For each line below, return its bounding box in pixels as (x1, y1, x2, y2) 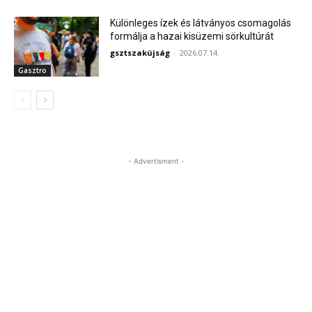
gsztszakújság (110, 47, 171, 58)
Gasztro (18, 65, 47, 75)
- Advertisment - (127, 156, 185, 165)
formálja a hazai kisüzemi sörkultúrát (110, 31, 274, 42)
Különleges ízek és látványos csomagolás (110, 17, 292, 29)
